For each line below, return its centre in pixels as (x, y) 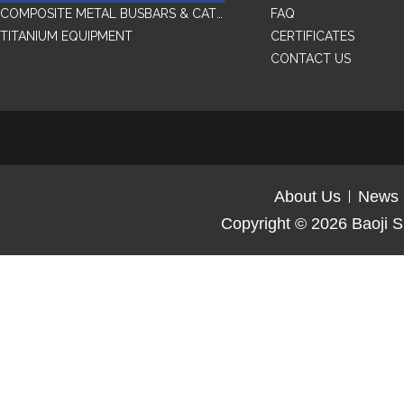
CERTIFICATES (312, 36)
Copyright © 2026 (286, 224)
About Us (307, 197)
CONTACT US (311, 59)
